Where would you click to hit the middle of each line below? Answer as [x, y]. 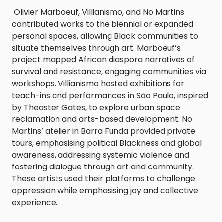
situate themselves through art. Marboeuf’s [96, 48]
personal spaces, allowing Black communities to [105, 36]
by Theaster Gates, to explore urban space [96, 108]
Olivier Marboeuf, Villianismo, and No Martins [98, 12]
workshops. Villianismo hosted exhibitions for [98, 84]
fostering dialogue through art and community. [103, 167]
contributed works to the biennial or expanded [103, 24]
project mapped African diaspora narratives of [103, 60]
